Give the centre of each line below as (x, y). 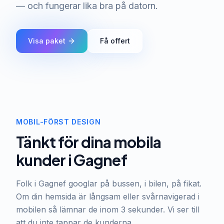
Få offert (115, 41)
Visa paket (47, 41)
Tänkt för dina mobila (89, 142)
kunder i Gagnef (71, 160)
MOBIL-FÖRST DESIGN (58, 122)
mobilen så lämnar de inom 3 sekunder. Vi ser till (108, 209)
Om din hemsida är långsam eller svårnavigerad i (108, 196)
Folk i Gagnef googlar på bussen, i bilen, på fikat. (109, 183)
